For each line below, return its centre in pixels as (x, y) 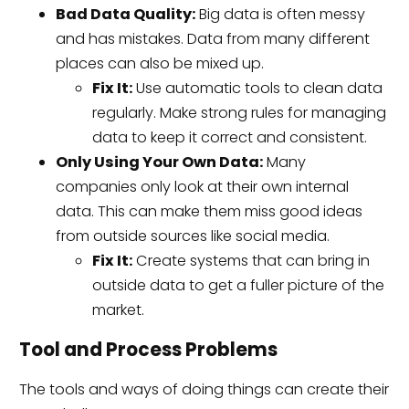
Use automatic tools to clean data (257, 88)
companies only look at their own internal (202, 186)
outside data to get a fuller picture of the (238, 285)
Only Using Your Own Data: (159, 162)
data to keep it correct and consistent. (229, 137)
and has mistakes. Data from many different (212, 38)
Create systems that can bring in (251, 260)
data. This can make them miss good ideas (209, 211)
